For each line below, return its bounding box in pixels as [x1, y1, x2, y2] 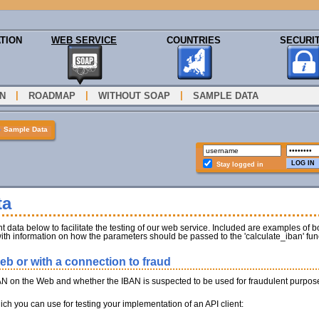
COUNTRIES [167, 35, 221, 46]
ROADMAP [28, 90, 75, 102]
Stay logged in [216, 161, 263, 168]
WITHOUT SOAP [98, 90, 170, 102]
